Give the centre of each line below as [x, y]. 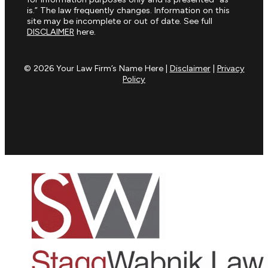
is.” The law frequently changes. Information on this [128, 10]
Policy [134, 79]
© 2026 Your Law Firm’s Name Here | [97, 68]
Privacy [231, 68]
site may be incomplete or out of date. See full [119, 21]
